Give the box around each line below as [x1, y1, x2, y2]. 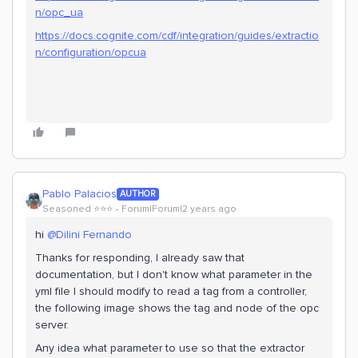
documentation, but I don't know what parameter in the [35, 268, 312, 281]
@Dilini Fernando [47, 228, 132, 241]
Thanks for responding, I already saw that [35, 251, 245, 265]
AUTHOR [120, 188, 156, 199]
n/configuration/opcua [35, 46, 146, 59]
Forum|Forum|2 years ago [121, 203, 237, 215]
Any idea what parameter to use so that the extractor [35, 341, 304, 355]
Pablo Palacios [42, 187, 117, 201]
